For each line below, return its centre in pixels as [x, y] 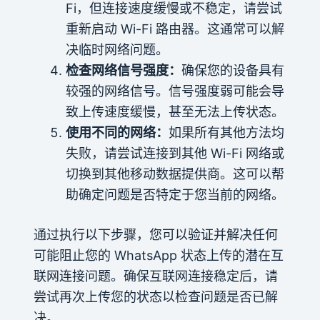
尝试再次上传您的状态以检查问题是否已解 [155, 296]
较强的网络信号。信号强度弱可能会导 [175, 91]
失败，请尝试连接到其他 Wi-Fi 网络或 [175, 153]
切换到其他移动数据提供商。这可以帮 [175, 174]
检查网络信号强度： [123, 70]
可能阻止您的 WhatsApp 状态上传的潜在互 [158, 255]
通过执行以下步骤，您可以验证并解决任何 [155, 234]
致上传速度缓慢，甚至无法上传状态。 [175, 111]
